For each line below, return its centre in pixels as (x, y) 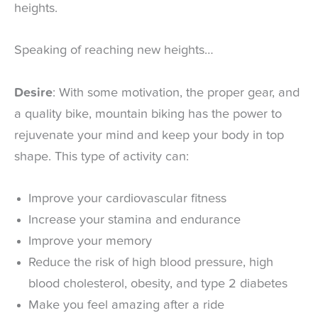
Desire (33, 93)
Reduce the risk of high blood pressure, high (151, 262)
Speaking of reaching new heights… (114, 51)
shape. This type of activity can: (102, 157)
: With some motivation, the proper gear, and (176, 93)
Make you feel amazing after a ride (126, 305)
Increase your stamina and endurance (135, 220)
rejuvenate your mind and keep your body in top (149, 135)
